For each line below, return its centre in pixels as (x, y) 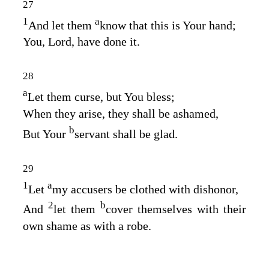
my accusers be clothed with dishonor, (145, 189)
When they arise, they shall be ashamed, (121, 114)
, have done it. (106, 42)
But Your (46, 134)
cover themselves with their (176, 209)
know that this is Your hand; (168, 25)
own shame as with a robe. (87, 226)
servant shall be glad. (126, 134)
